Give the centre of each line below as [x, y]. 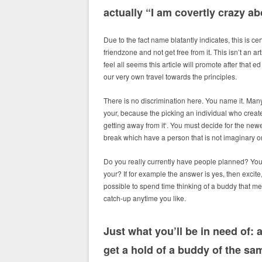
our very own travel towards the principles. [170, 76]
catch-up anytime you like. [145, 198]
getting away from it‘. [136, 125]
